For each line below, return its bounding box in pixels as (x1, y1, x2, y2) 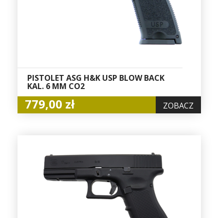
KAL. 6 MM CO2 (27, 81, 85, 92)
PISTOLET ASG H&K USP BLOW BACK (27, 73, 164, 84)
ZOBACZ (163, 100, 194, 111)
